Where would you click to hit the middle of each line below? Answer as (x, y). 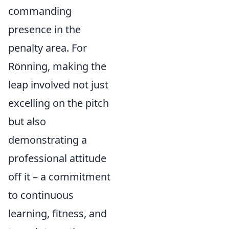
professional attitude (57, 158)
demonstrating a (48, 140)
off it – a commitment (59, 177)
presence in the (44, 29)
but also (27, 121)
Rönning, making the (57, 66)
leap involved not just (58, 85)
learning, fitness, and (58, 213)
